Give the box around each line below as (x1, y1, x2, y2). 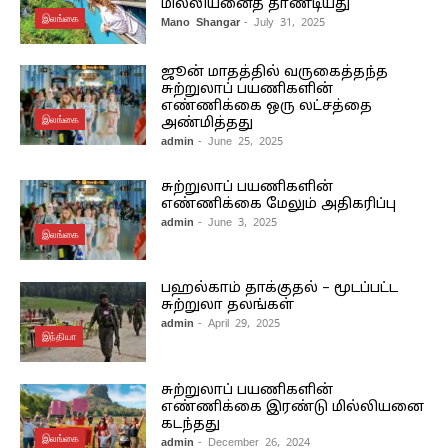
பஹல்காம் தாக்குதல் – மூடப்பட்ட (160, 280, 398, 298)
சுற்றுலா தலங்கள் (160, 297, 294, 315)
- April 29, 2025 (197, 316, 280, 331)
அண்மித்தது (160, 114, 253, 132)
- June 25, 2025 (197, 133, 283, 148)
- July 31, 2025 (243, 15, 325, 30)
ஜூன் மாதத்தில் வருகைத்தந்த (160, 63, 388, 81)
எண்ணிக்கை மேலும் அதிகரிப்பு (160, 195, 396, 213)
